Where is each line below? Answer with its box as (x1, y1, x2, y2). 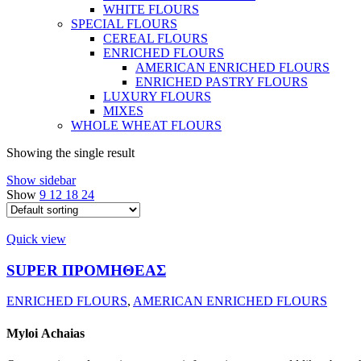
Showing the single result (6, 145, 135, 160)
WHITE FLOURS (103, 2, 199, 16)
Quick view (6, 231, 66, 246)
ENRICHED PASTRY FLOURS (135, 74, 308, 89)
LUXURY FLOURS (103, 89, 211, 103)
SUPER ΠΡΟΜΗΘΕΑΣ (6, 261, 166, 279)
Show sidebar (6, 172, 76, 187)
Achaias (41, 326, 85, 340)
